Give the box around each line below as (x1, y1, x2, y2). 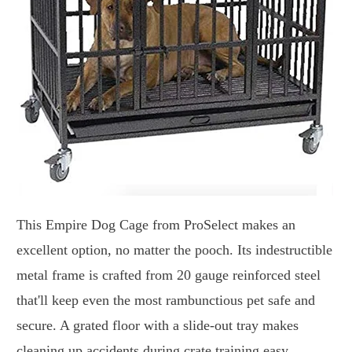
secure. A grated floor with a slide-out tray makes (16, 317, 299, 334)
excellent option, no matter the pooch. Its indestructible (16, 242, 332, 258)
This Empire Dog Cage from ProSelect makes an (16, 217, 295, 233)
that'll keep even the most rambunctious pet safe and (16, 292, 315, 309)
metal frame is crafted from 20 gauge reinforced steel (16, 267, 321, 284)
